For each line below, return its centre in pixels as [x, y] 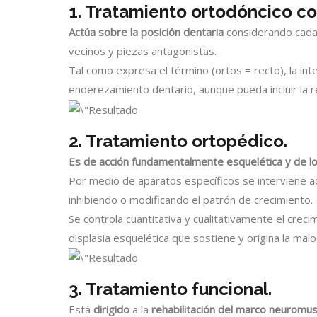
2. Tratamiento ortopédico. [178, 141]
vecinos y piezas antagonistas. [143, 51]
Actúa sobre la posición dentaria [146, 32]
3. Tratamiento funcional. [170, 289]
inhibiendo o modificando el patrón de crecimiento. [191, 199]
